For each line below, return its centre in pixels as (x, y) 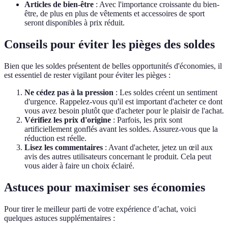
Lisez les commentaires (64, 148)
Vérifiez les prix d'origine (68, 120)
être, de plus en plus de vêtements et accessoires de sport (115, 14)
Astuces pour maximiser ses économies (105, 187)
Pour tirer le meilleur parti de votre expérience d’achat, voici (100, 209)
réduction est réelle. (55, 138)
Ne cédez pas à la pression (69, 93)
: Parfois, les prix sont (147, 120)
